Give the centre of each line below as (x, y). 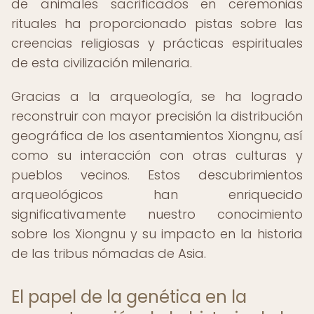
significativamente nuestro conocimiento (157, 214)
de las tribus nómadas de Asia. (109, 253)
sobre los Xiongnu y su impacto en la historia (157, 234)
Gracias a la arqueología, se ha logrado (157, 96)
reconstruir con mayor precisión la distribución (157, 116)
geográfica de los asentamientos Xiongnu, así (157, 136)
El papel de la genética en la (129, 297)
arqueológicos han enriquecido (157, 194)
